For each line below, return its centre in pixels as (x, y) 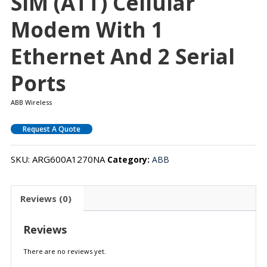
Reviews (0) (46, 198)
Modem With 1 (87, 30)
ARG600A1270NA (68, 159)
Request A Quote (51, 129)
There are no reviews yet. (64, 252)
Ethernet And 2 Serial (122, 57)
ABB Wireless (31, 103)
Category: (129, 160)
